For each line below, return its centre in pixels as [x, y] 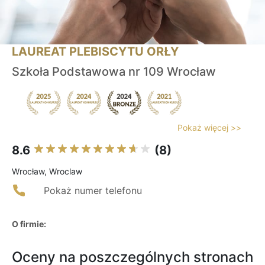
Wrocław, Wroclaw [47, 172]
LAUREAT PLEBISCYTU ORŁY [95, 52]
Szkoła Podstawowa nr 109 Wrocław [114, 72]
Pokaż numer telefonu [93, 191]
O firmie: [29, 224]
